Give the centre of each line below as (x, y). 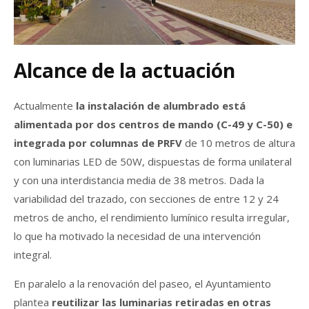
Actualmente (45, 105)
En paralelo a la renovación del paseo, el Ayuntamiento (142, 283)
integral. (33, 254)
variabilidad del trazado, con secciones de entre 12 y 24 (146, 198)
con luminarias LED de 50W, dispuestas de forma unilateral (153, 161)
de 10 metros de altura (240, 142)
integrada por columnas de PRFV (99, 142)
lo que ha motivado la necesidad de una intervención (137, 236)
